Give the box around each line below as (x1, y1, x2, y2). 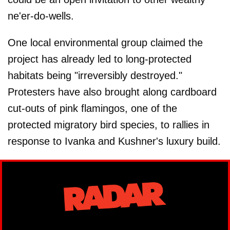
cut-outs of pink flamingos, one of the (8, 103, 177, 114)
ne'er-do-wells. (8, 10, 74, 22)
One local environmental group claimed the (8, 37, 203, 49)
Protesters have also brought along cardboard (8, 86, 217, 98)
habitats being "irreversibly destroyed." (8, 70, 182, 82)
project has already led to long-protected (8, 53, 191, 65)
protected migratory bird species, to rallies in (8, 119, 209, 131)
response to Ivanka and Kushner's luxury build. (8, 136, 221, 147)
